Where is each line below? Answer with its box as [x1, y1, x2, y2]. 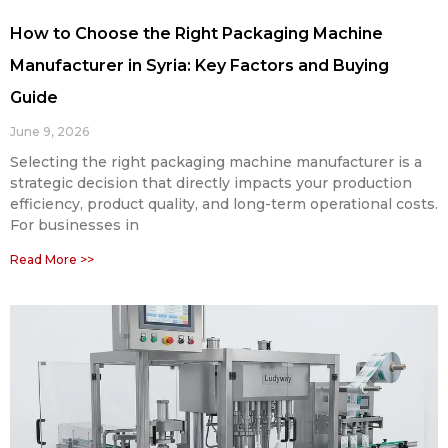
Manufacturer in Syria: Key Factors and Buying [10, 55, 389, 75]
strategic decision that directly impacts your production [10, 173, 412, 192]
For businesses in [10, 215, 139, 234]
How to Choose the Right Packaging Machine [10, 23, 383, 43]
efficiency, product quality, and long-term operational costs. [10, 194, 438, 213]
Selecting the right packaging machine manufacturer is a [10, 152, 422, 171]
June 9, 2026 [10, 123, 89, 139]
